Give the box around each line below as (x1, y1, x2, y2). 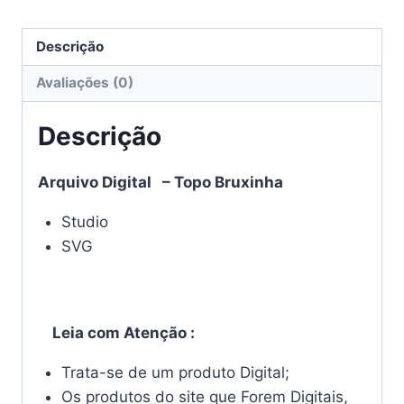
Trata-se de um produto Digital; (60, 363, 289, 382)
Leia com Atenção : (38, 324, 195, 343)
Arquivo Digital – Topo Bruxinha (38, 172, 283, 191)
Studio (60, 212, 108, 231)
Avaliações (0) (36, 74, 134, 92)
